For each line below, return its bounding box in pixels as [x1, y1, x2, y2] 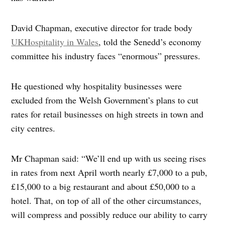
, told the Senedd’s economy [98, 35, 202, 48]
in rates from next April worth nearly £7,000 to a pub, [11, 166, 208, 178]
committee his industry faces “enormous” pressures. [11, 49, 201, 62]
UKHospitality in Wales [11, 35, 99, 48]
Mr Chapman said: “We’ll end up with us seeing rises [11, 152, 206, 164]
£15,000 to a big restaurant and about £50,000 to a [11, 180, 196, 192]
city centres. [11, 122, 56, 134]
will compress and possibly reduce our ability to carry [11, 208, 208, 220]
